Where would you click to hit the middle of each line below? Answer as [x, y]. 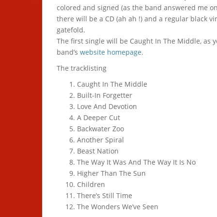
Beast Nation [98, 151]
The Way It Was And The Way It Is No [136, 162]
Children [91, 184]
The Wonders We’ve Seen [118, 207]
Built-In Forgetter [105, 95]
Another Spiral [101, 140]
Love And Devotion [107, 106]
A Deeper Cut [99, 117]
